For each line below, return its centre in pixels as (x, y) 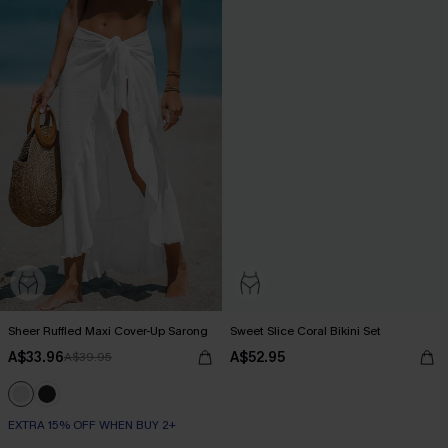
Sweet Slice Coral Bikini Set (305, 331)
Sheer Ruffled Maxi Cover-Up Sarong (108, 331)
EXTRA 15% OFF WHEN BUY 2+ (92, 425)
